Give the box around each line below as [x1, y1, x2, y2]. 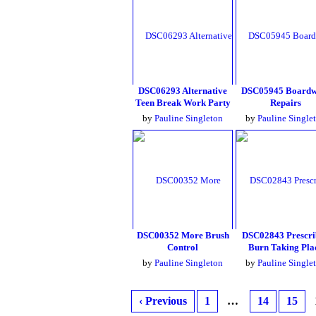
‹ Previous [139, 295, 187, 307]
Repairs [270, 97, 301, 108]
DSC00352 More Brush [136, 230, 229, 241]
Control [167, 242, 198, 253]
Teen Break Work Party [135, 97, 231, 108]
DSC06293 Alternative [138, 85, 227, 96]
